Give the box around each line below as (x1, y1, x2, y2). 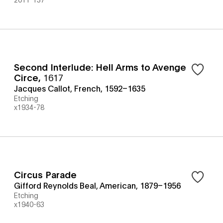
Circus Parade (14, 168, 77, 180)
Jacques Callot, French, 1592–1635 (14, 83, 145, 93)
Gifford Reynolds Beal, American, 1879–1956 (14, 180, 181, 190)
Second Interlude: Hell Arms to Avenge (14, 61, 186, 73)
